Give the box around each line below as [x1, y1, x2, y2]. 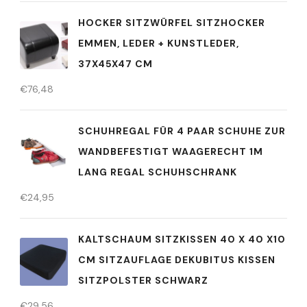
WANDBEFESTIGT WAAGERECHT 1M [78, 145, 263, 158]
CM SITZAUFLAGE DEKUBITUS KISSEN [78, 254, 275, 267]
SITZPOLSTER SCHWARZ [78, 274, 208, 287]
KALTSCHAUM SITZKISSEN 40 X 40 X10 [78, 233, 286, 246]
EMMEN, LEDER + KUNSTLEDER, [78, 37, 239, 50]
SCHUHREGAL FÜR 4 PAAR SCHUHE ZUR [78, 125, 286, 138]
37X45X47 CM [78, 58, 153, 71]
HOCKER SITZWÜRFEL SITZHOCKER [78, 16, 265, 29]
